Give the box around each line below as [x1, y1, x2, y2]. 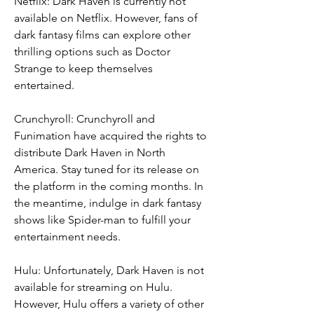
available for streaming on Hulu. [14, 280, 172, 294]
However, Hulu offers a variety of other [14, 297, 204, 310]
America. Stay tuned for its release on [14, 163, 199, 176]
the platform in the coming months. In [14, 179, 203, 193]
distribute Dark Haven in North [14, 146, 165, 159]
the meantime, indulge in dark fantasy [14, 196, 201, 210]
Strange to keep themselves [14, 62, 153, 75]
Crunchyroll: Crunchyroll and [14, 112, 155, 125]
